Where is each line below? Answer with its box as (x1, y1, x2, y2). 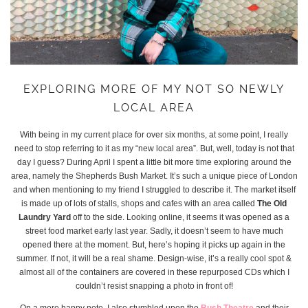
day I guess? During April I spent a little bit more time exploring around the (16, 157, 291, 167)
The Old (257, 198, 287, 208)
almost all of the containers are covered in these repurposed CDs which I (19, 267, 289, 277)
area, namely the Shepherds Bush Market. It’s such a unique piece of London (10, 170, 298, 181)
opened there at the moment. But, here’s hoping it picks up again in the (23, 239, 285, 250)
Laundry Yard (19, 212, 71, 222)
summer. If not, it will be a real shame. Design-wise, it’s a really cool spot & (16, 253, 291, 263)
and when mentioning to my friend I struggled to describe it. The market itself (12, 184, 296, 195)
